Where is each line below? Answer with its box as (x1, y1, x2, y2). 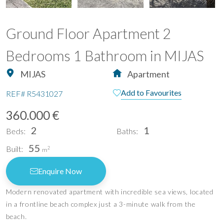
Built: (6, 144, 23, 153)
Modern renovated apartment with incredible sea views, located (6, 187, 214, 196)
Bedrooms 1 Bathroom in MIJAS (6, 47, 204, 64)
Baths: (116, 126, 138, 136)
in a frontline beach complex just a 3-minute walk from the (6, 199, 196, 208)
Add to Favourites (121, 87, 182, 97)
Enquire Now (38, 166, 82, 176)
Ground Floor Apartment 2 (6, 25, 171, 42)
